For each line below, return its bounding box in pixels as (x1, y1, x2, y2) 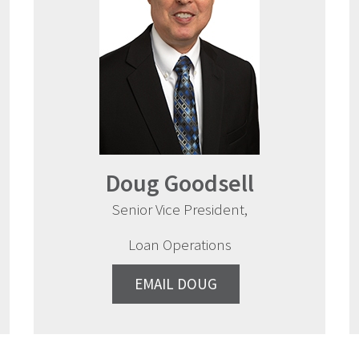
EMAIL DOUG (134, 274, 217, 294)
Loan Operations (127, 235, 232, 255)
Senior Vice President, (111, 200, 248, 220)
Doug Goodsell (105, 167, 254, 199)
